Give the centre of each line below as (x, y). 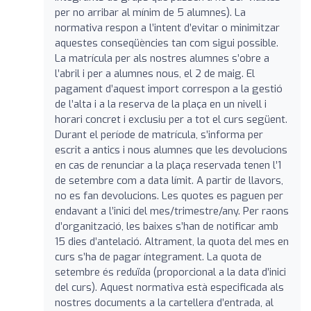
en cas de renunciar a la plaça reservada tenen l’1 (168, 165)
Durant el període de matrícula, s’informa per (159, 134)
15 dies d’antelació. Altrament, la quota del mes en (172, 241)
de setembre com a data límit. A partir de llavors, (169, 180)
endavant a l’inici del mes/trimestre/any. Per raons (172, 211)
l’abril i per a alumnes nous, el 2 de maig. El (155, 73)
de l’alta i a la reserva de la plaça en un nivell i (161, 104)
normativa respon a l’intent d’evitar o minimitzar (167, 27)
